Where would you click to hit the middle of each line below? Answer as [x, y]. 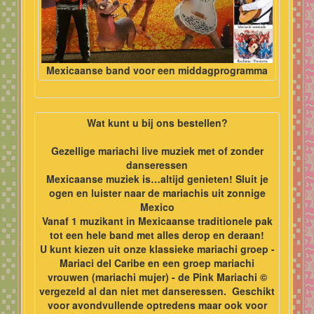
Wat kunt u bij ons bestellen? [157, 123]
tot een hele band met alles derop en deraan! [157, 235]
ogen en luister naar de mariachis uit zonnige [157, 193]
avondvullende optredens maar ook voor [168, 305]
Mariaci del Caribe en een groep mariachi [157, 263]
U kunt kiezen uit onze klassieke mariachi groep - [157, 249]
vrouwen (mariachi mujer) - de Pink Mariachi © [157, 277]
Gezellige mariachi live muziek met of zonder [157, 151]
